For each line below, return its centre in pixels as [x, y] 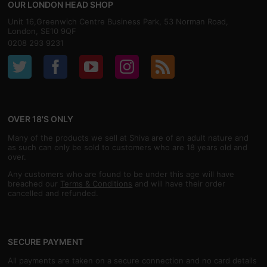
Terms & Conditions [97, 184]
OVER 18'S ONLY [41, 119]
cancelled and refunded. [53, 193]
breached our [34, 184]
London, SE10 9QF [42, 31]
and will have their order [179, 184]
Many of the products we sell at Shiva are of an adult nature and [128, 138]
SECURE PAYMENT [46, 242]
